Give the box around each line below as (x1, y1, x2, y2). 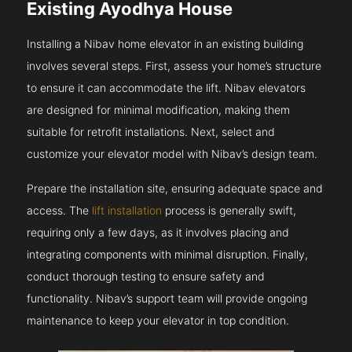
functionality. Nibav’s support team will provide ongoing (27, 291, 308, 306)
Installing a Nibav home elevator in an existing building (27, 37, 304, 51)
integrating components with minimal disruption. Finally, (27, 247, 309, 262)
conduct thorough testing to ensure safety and (27, 269, 266, 284)
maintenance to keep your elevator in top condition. (27, 313, 290, 328)
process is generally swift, (162, 203, 297, 218)
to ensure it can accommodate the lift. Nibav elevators (27, 81, 306, 95)
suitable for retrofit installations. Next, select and (27, 125, 276, 139)
